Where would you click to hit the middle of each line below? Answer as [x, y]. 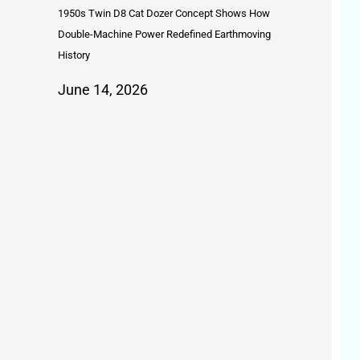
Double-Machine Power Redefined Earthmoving [164, 35]
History [74, 55]
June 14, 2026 [103, 90]
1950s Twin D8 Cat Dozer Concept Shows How [164, 14]
